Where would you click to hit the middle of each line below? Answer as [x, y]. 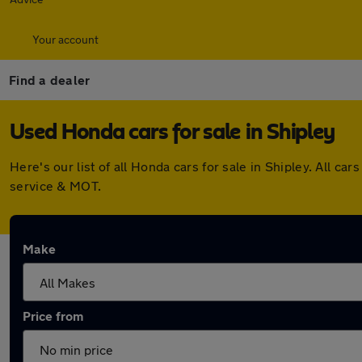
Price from [53, 316]
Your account [65, 39]
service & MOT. [56, 185]
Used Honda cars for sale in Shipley [172, 133]
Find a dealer [50, 80]
